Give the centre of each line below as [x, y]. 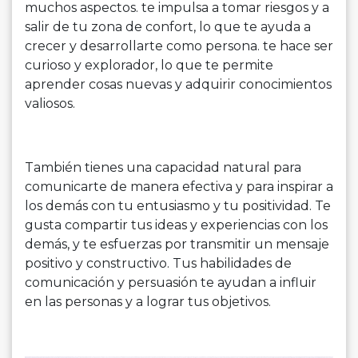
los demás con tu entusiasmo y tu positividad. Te [178, 205]
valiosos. [50, 103]
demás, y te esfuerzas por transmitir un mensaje [177, 244]
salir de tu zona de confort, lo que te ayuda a [168, 26]
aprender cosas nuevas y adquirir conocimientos [178, 84]
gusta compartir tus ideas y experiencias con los [176, 225]
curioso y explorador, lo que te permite [149, 65]
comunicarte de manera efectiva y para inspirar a [179, 186]
